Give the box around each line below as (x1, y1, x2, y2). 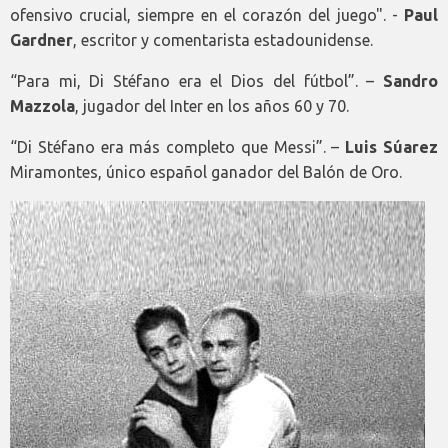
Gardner (10, 30, 73, 49)
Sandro (383, 71, 438, 90)
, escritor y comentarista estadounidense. (73, 30, 373, 49)
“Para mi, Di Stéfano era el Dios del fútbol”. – (10, 71, 383, 90)
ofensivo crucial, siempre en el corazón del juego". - (10, 5, 404, 24)
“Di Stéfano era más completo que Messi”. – (10, 137, 346, 156)
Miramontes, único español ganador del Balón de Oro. (10, 162, 402, 181)
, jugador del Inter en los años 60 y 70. (75, 96, 349, 115)
